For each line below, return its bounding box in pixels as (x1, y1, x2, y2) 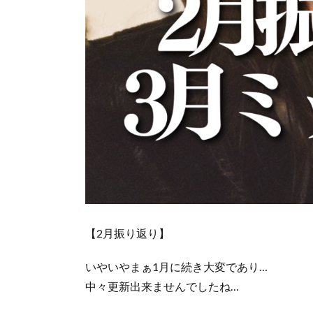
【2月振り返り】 (85, 226, 170, 240)
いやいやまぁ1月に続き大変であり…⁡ (85, 259, 268, 273)
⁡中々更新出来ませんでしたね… (85, 279, 239, 293)
